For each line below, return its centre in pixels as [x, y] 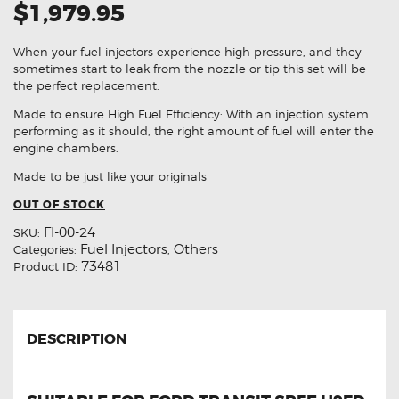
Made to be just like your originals [110, 177]
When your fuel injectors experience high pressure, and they [187, 52]
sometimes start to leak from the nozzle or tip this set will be [190, 69]
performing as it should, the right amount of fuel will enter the [194, 131]
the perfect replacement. [86, 86]
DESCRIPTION [77, 340]
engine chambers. [66, 148]
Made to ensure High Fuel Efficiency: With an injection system [191, 114]
